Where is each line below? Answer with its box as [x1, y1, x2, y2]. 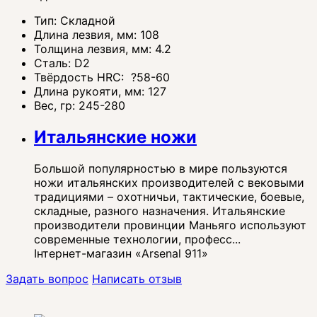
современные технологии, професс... [34, 232, 241, 246]
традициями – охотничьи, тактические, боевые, [34, 190, 304, 204]
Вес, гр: [34, 98, 79, 113]
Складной [60, 13, 115, 28]
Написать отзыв [92, 272, 182, 286]
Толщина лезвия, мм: [34, 42, 155, 57]
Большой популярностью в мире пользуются [34, 161, 287, 175]
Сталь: [34, 56, 74, 71]
